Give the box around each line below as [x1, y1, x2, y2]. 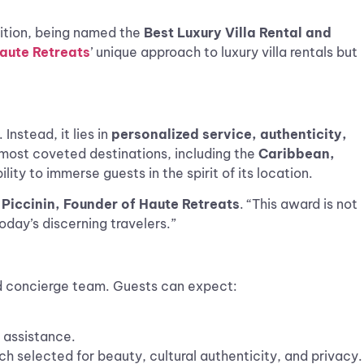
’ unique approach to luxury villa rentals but [90, 44, 357, 60]
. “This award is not [240, 196, 357, 213]
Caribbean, [258, 145, 335, 162]
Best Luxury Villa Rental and [144, 24, 331, 41]
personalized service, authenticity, [111, 125, 347, 142]
